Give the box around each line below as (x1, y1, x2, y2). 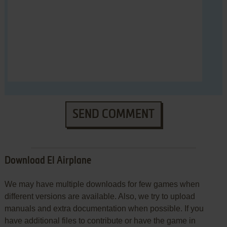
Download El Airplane (4, 156, 91, 166)
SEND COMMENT (72, 108, 155, 121)
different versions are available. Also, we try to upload (4, 192, 195, 201)
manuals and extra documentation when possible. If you (4, 204, 204, 213)
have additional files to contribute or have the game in (4, 216, 196, 225)
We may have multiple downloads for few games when (4, 179, 200, 188)
